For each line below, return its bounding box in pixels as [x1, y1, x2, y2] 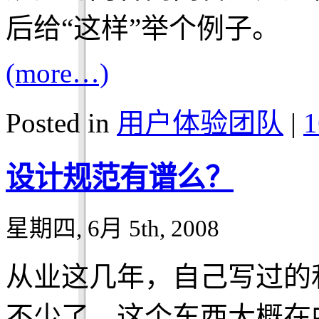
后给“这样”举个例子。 [6, 13, 280, 44]
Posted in [6, 108, 117, 139]
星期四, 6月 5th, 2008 [6, 215, 219, 241]
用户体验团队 [117, 108, 283, 139]
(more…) [6, 58, 109, 89]
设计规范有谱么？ [6, 161, 234, 194]
